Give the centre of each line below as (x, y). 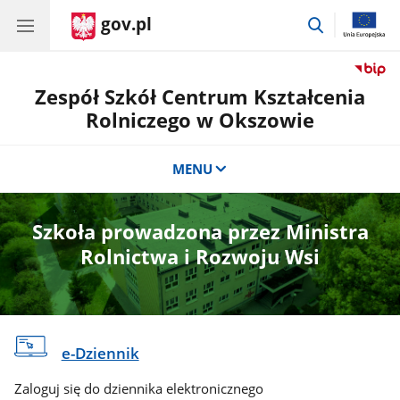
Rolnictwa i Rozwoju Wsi (200, 257)
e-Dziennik (100, 354)
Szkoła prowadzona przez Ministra (200, 232)
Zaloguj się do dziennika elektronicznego (139, 389)
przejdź (348, 22)
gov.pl (126, 24)
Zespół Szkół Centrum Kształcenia (200, 97)
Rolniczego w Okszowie (200, 120)
